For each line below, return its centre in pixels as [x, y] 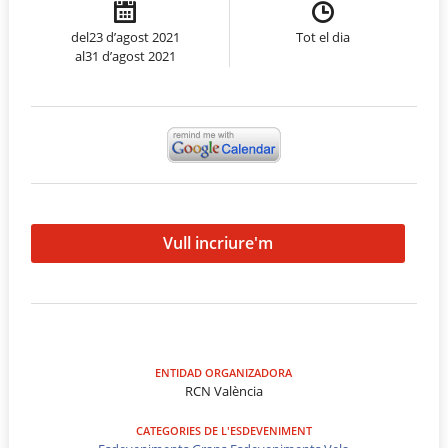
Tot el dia [323, 36]
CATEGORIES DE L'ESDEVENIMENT [223, 431]
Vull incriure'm [218, 242]
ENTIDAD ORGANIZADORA [224, 373]
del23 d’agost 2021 [125, 36]
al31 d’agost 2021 [125, 55]
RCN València [223, 391]
